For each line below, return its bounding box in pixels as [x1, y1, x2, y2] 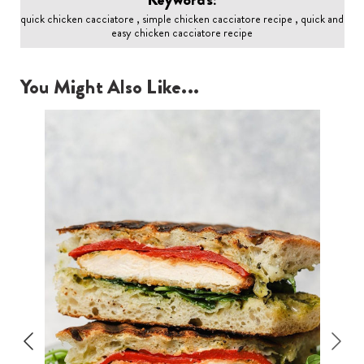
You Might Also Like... [19, 73, 199, 102]
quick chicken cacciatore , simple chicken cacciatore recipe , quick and [20, 11, 344, 28]
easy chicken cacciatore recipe [111, 24, 253, 41]
